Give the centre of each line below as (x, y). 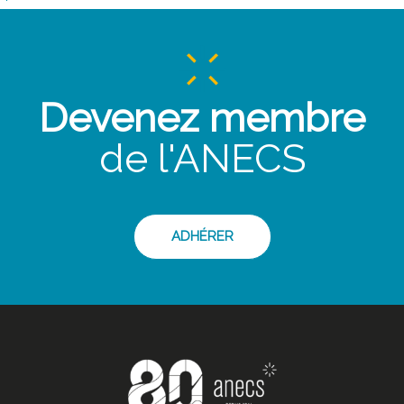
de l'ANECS (202, 159)
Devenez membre (202, 118)
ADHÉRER (202, 237)
